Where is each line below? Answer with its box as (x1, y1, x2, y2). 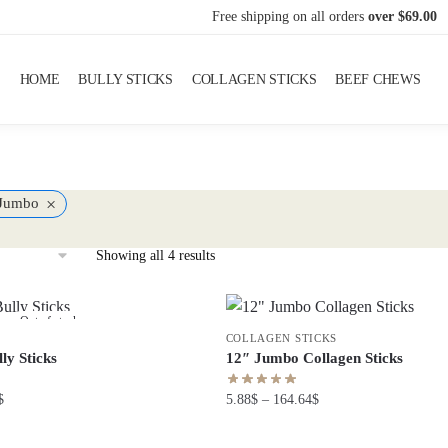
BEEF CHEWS (335, 72, 421, 87)
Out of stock (20, 313, 80, 328)
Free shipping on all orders (212, 9, 368, 24)
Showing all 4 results (96, 247, 216, 263)
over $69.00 (368, 9, 437, 24)
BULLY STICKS (78, 72, 173, 87)
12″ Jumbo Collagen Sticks (225, 349, 403, 366)
